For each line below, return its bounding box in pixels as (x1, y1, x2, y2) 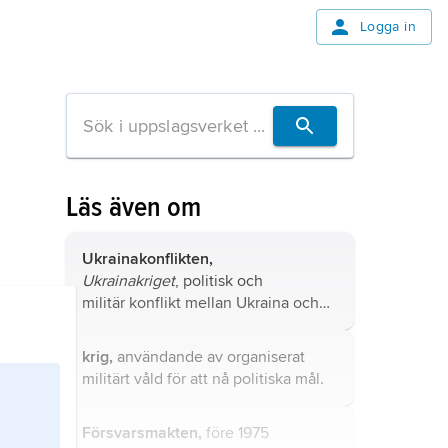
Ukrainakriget (82, 271, 175, 291)
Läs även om (66, 190, 202, 224)
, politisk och (175, 271, 263, 291)
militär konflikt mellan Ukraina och (82, 293, 319, 313)
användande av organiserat (113, 347, 305, 367)
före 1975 (202, 423, 269, 443)
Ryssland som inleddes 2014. (82, 315, 286, 335)
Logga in (359, 18, 416, 35)
